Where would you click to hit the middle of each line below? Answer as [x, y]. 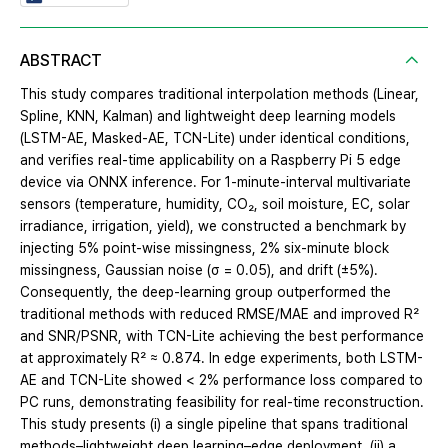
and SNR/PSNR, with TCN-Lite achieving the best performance [222, 335]
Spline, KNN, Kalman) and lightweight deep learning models [208, 115]
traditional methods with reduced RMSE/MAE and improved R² [219, 313]
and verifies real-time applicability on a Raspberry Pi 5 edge [210, 159]
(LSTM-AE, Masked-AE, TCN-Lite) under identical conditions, [215, 137]
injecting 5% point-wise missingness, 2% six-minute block [204, 247]
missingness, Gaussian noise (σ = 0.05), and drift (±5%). [199, 269]
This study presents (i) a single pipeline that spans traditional [214, 423]
